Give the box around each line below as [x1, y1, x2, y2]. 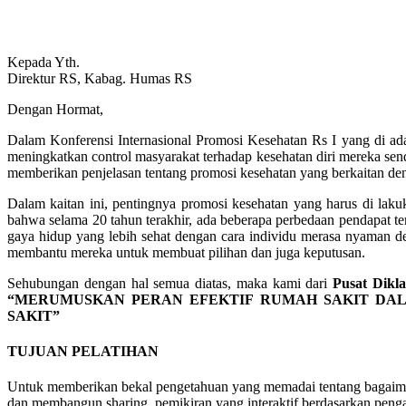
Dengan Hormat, [7, 101, 103, 117]
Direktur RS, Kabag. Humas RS [7, 70, 192, 86]
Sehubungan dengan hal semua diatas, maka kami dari [7, 275, 333, 291]
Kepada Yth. [7, 53, 80, 70]
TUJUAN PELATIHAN [7, 343, 162, 359]
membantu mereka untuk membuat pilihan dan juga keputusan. [7, 244, 365, 260]
